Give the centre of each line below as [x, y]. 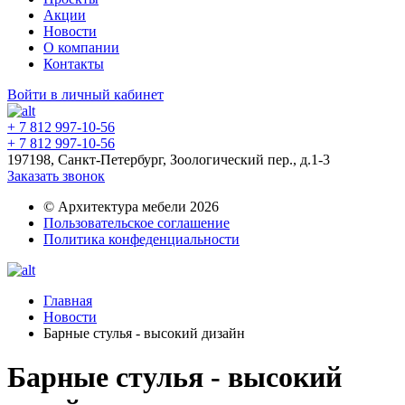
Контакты [74, 64]
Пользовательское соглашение [137, 223]
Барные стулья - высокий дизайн [144, 333]
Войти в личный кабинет [85, 94]
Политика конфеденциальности [141, 239]
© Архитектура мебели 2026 [131, 207]
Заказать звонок [56, 176]
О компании [81, 47]
